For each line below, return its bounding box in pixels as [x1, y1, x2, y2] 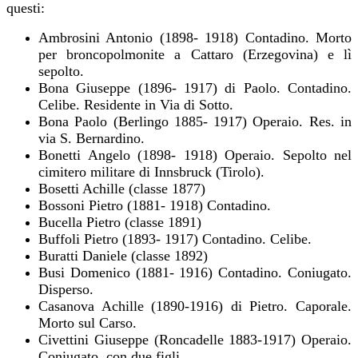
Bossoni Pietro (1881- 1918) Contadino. [38, 197, 271, 213]
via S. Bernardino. [38, 129, 145, 146]
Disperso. [38, 280, 93, 297]
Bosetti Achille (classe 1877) [38, 180, 205, 197]
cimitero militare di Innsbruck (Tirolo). [38, 163, 265, 180]
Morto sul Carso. [38, 314, 137, 331]
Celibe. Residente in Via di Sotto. [38, 96, 233, 113]
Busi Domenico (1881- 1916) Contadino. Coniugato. [38, 264, 352, 280]
